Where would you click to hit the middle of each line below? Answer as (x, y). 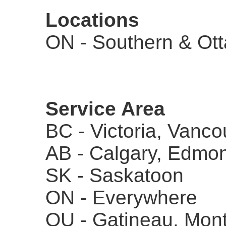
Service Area (105, 109)
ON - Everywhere (121, 197)
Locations (92, 20)
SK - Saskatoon (115, 175)
